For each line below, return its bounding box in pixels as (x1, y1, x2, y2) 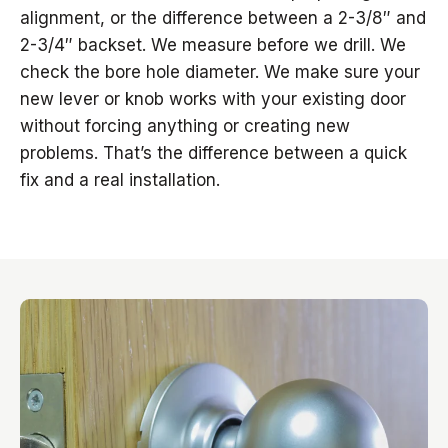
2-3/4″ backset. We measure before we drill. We (20, 35, 406, 55)
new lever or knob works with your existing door (20, 89, 406, 109)
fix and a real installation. (20, 170, 220, 190)
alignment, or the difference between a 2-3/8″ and (20, 8, 426, 28)
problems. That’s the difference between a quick (20, 143, 407, 163)
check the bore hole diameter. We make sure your (20, 62, 420, 82)
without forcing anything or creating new (20, 116, 350, 136)
